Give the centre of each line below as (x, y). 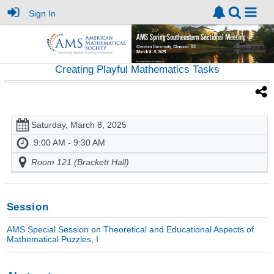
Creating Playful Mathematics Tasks (137, 70)
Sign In (43, 13)
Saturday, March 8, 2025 (79, 125)
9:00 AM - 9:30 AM (69, 143)
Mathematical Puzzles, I (52, 239)
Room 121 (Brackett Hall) (80, 162)
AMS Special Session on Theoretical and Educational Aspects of (130, 229)
